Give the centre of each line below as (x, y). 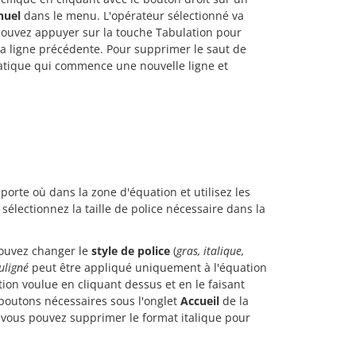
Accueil (200, 300)
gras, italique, (210, 250)
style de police (131, 250)
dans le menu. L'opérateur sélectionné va (134, 16)
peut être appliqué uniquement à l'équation (148, 267)
